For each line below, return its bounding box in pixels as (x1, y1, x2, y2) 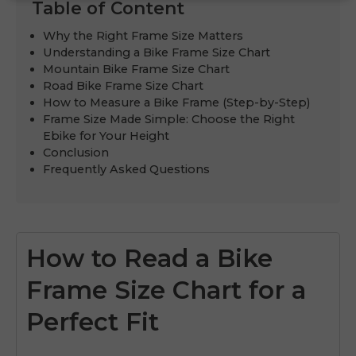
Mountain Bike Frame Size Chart (43, 61, 230, 76)
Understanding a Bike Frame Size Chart (43, 44, 271, 60)
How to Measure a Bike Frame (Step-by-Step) (43, 95, 311, 110)
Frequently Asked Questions (43, 161, 211, 176)
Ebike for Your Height (43, 128, 170, 143)
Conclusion (43, 145, 110, 160)
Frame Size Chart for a (26, 274, 306, 305)
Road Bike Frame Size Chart (43, 78, 204, 93)
